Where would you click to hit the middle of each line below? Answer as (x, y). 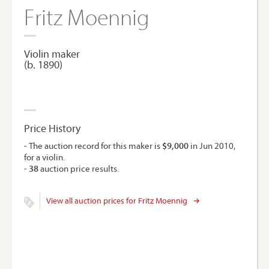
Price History (52, 128)
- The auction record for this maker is (93, 146)
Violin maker (52, 54)
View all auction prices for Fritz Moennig (116, 201)
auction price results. (79, 168)
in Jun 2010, (212, 146)
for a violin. (44, 157)
